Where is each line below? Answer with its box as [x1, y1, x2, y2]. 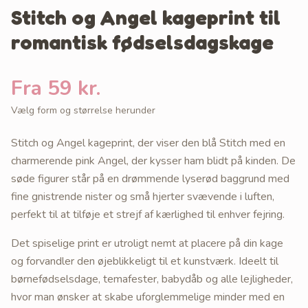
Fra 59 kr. [11, 74, 100, 102]
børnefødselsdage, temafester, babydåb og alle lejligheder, [11, 271, 293, 287]
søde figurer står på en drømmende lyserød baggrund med [11, 170, 289, 186]
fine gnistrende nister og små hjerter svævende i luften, [11, 188, 274, 204]
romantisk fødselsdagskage [11, 29, 274, 54]
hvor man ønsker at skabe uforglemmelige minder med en [11, 289, 285, 305]
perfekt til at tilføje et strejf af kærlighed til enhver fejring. [11, 206, 285, 222]
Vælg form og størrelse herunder [11, 103, 155, 117]
